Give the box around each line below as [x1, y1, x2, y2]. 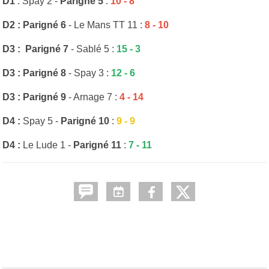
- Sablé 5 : [71, 43, 116, 54]
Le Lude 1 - [20, 139, 73, 150]
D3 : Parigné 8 [2, 67, 66, 78]
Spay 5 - [23, 115, 61, 126]
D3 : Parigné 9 [2, 91, 68, 102]
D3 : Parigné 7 [2, 43, 71, 54]
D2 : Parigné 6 [2, 19, 66, 30]
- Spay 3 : [66, 67, 111, 78]
